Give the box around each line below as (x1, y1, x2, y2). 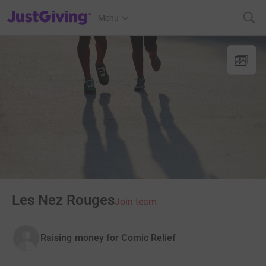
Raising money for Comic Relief (40, 232, 176, 243)
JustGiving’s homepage (7, 5, 93, 15)
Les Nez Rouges (12, 191, 115, 208)
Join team (114, 195, 157, 207)
